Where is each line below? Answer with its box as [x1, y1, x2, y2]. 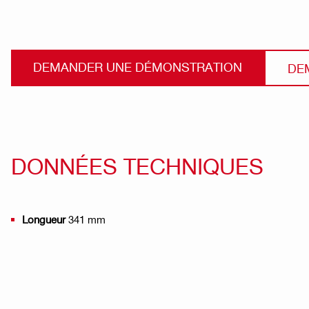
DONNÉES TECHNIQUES [11, 152, 263, 179]
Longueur [22, 212, 68, 226]
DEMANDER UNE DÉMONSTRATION [33, 59, 242, 74]
